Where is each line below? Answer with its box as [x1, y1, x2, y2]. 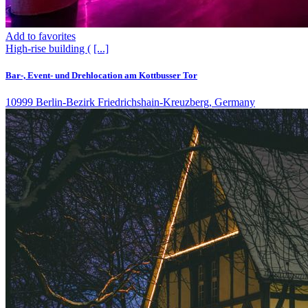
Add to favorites [5, 30, 76, 42]
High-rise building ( [5, 42, 91, 54]
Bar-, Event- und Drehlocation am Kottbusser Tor [5, 69, 197, 80]
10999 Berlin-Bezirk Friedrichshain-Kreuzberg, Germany [5, 96, 255, 109]
